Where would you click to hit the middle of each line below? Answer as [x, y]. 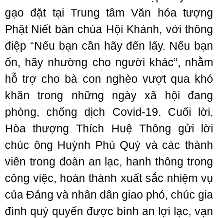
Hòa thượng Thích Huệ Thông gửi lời [109, 129]
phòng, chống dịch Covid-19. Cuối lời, [109, 112]
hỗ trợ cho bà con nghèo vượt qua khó [109, 79]
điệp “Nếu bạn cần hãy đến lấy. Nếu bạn [109, 46]
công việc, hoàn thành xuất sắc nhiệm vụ [109, 178]
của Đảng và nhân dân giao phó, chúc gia [109, 195]
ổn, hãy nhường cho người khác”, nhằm [109, 63]
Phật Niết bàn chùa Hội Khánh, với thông [109, 29]
